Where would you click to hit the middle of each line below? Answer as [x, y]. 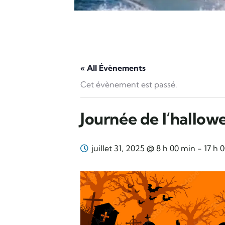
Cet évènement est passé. [129, 84]
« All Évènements [113, 68]
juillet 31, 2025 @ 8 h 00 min [143, 148]
